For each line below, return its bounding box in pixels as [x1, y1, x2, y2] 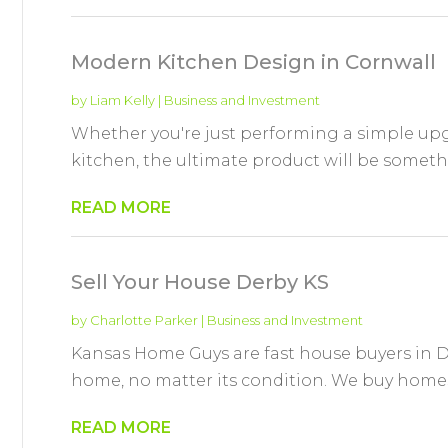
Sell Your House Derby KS [70, 269, 329, 294]
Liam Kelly [89, 91, 155, 108]
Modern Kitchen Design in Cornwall [70, 49, 436, 74]
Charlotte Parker [89, 311, 198, 328]
